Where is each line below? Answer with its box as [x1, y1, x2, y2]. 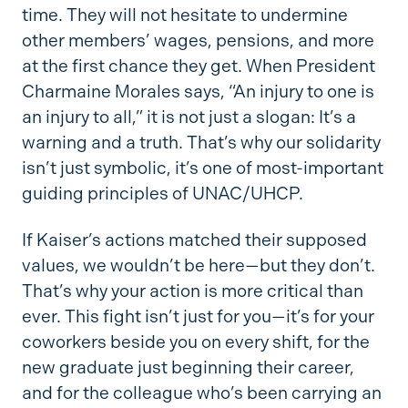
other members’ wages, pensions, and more [21, 30, 374, 52]
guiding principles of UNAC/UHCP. [21, 183, 303, 205]
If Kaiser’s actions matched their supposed [21, 229, 367, 251]
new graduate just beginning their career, [21, 357, 354, 379]
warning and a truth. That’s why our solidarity [21, 132, 381, 154]
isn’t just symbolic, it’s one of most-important [21, 158, 383, 179]
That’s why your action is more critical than [21, 280, 363, 302]
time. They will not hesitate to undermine [21, 5, 348, 26]
